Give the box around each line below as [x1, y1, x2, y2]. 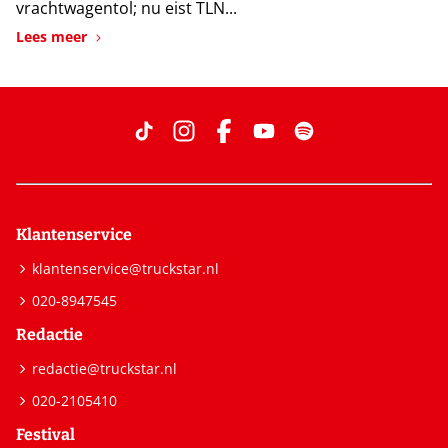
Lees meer [16, 27, 87, 47]
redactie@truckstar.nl [32, 359, 177, 379]
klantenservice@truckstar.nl [32, 259, 219, 279]
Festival [16, 425, 75, 445]
